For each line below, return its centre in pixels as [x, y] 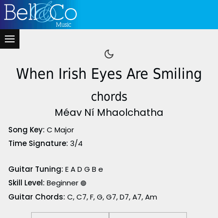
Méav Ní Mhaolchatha [109, 112]
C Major [59, 130]
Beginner [62, 183]
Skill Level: [26, 183]
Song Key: [26, 130]
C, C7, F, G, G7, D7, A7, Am [111, 197]
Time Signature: [38, 144]
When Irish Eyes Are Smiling [109, 74]
